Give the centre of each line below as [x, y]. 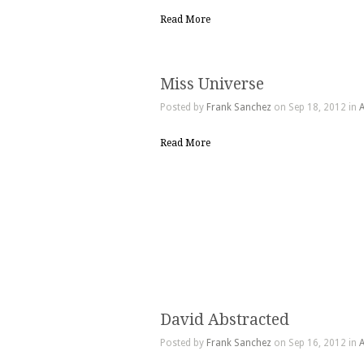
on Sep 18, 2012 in [315, 108]
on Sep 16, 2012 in [315, 343]
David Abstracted [225, 320]
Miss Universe [212, 84]
